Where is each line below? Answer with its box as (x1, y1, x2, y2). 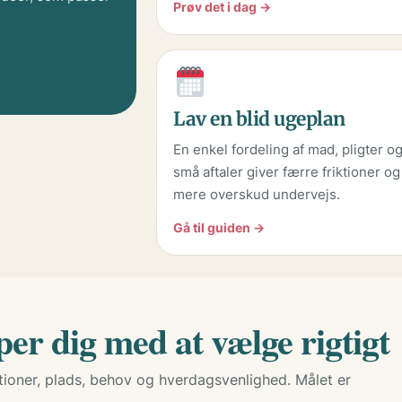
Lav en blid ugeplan (173, 107, 345, 132)
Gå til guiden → (173, 220, 266, 236)
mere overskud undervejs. (173, 186, 341, 204)
